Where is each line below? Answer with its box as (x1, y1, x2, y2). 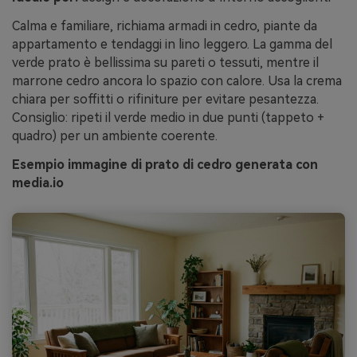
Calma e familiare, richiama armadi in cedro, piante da (12, 18, 317, 34)
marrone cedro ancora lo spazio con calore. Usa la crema (12, 73, 342, 89)
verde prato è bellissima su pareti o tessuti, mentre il (12, 55, 319, 71)
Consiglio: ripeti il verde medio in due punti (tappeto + (12, 110, 324, 126)
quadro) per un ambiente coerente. (12, 128, 218, 144)
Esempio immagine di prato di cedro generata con (12, 157, 318, 173)
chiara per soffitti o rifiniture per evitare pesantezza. (12, 92, 319, 108)
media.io (12, 175, 64, 191)
